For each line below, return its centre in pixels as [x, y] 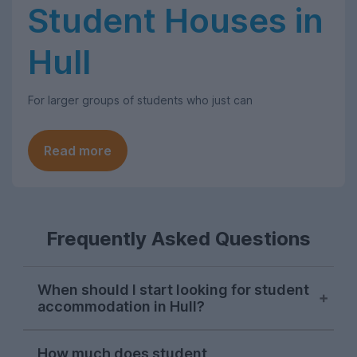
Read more [78, 151]
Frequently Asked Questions [178, 239]
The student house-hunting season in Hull [175, 339]
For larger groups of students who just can [140, 100]
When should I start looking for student [173, 290]
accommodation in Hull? [121, 306]
